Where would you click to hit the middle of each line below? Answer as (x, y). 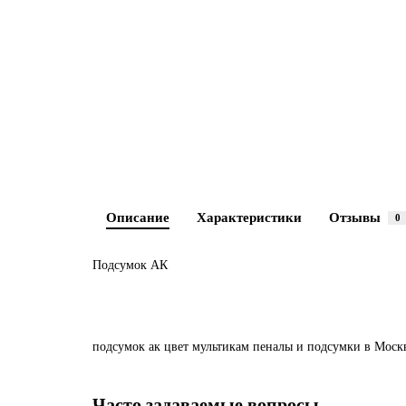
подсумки (334, 347)
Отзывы (355, 217)
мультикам (221, 347)
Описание (138, 217)
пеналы (273, 347)
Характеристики (249, 217)
